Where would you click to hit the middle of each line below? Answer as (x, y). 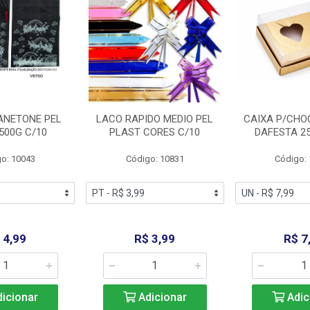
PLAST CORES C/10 (155, 132)
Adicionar (161, 297)
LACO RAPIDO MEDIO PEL (155, 119)
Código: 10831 (155, 159)
